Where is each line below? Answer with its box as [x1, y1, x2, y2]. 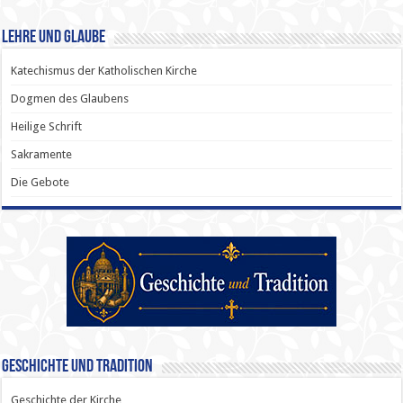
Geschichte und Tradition [2, 357, 154, 376]
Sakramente [11, 147, 73, 161]
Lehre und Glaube [2, 28, 106, 47]
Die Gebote [11, 175, 70, 189]
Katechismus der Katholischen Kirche [11, 63, 198, 77]
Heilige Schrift [11, 119, 83, 133]
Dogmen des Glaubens [11, 91, 130, 105]
